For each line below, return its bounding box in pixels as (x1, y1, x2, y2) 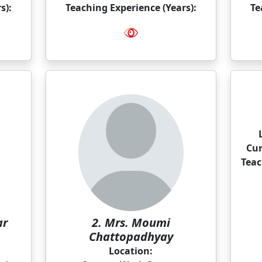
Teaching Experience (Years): (65, 1, 196, 14)
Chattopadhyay (88, 229, 173, 244)
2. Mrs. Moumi (91, 215, 170, 230)
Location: (109, 244, 153, 257)
